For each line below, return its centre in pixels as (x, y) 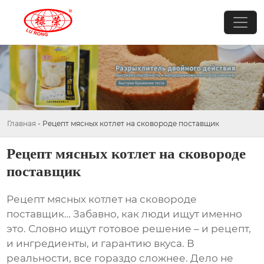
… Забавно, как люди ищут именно (154, 214)
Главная (22, 123)
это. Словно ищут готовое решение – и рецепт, (129, 229)
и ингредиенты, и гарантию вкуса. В (101, 244)
